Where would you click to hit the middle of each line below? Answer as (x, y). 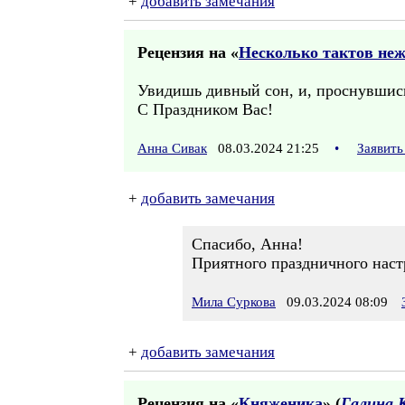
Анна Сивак (172, 148)
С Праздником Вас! (205, 109)
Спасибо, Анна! (247, 244)
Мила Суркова (234, 302)
